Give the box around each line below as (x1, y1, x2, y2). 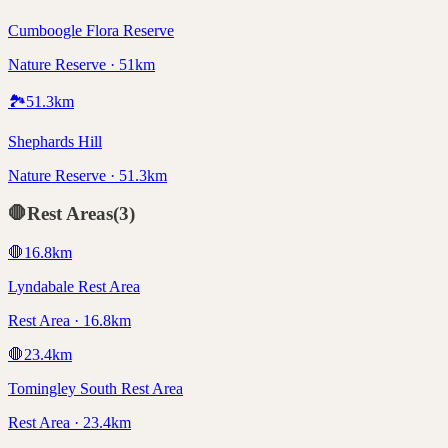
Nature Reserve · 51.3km (8, 166, 167, 184)
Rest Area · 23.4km (8, 414, 131, 432)
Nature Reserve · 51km (8, 55, 155, 73)
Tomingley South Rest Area (8, 380, 183, 398)
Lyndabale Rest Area (8, 278, 140, 296)
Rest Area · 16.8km (8, 312, 131, 330)
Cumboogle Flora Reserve (8, 21, 174, 39)
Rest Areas (27, 203, 113, 225)
